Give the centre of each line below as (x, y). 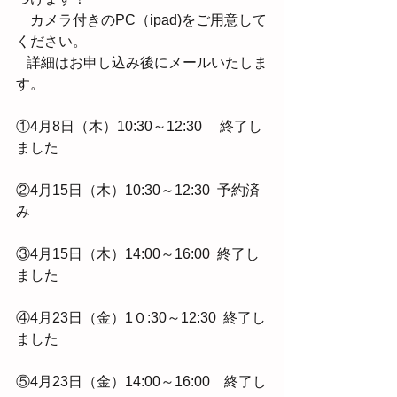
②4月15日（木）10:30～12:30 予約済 (138, 190)
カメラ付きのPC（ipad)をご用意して (141, 20)
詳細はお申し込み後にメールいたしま (21, 62)
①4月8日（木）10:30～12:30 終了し (139, 126)
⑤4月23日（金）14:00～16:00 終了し (141, 381)
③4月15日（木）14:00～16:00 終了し (138, 254)
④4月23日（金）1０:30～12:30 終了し (141, 318)
